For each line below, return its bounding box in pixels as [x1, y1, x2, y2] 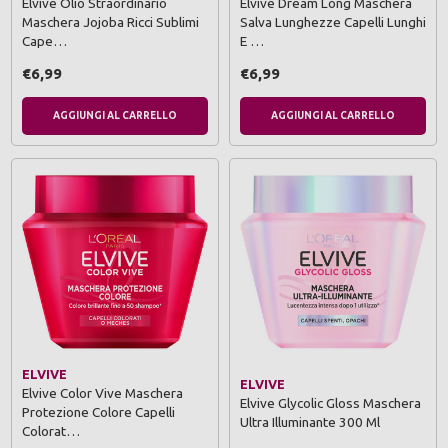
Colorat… [22, 423, 80, 440]
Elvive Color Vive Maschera [22, 385, 183, 402]
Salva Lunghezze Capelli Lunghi [240, 14, 426, 31]
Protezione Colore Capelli [22, 404, 175, 421]
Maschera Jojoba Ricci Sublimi [22, 14, 199, 31]
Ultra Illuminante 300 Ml [240, 413, 380, 430]
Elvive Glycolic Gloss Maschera [240, 394, 421, 411]
